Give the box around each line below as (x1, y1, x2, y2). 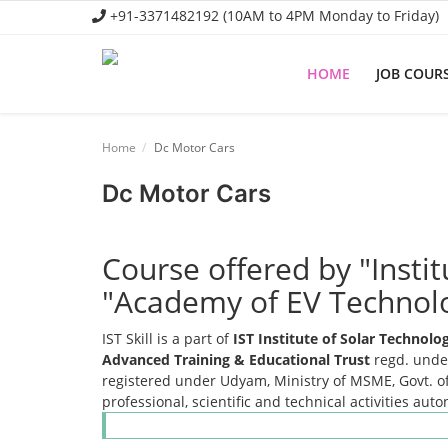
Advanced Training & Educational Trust (102, 350, 370, 369)
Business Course (20, 194, 133, 215)
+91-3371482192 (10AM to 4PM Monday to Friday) (106, 6, 439, 25)
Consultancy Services (20, 237, 164, 258)
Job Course (20, 151, 94, 172)
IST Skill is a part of (102, 329, 233, 348)
